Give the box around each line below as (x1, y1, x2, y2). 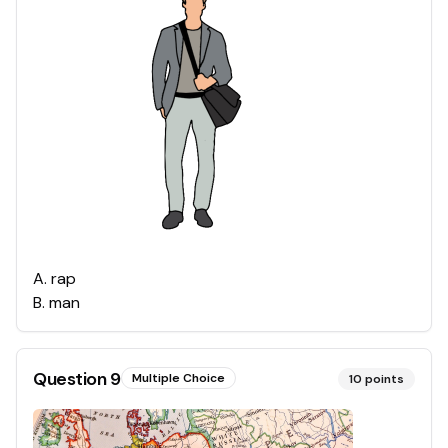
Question (33, 367, 110, 392)
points (365, 371, 404, 388)
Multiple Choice (131, 370, 225, 387)
